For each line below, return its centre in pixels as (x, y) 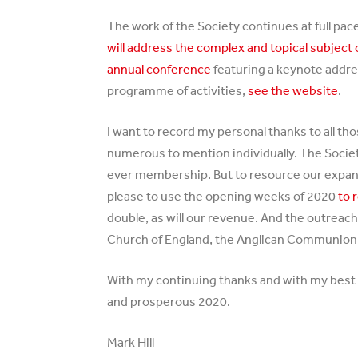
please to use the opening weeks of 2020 (223, 196)
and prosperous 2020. (169, 301)
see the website (293, 90)
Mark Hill (131, 342)
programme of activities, (178, 90)
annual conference (159, 69)
